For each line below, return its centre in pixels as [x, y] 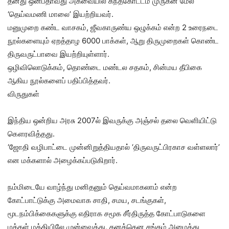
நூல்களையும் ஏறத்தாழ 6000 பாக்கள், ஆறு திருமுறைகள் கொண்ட [113, 41]
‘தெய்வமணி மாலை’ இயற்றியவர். [61, 14]
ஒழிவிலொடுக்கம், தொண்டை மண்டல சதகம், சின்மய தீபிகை [105, 67]
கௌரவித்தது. [31, 134]
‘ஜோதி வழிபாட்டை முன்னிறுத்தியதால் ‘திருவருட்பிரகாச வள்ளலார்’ [114, 147]
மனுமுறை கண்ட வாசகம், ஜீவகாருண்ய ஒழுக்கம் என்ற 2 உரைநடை [113, 27]
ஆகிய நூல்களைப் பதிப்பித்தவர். [59, 81]
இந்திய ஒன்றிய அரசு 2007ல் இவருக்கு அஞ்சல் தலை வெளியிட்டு [112, 120]
